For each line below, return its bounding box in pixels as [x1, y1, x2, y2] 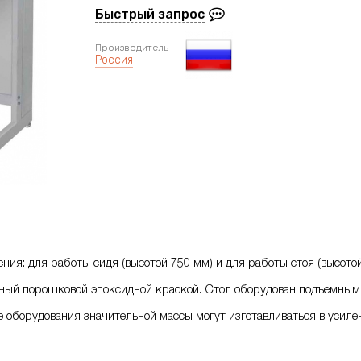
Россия [95, 53, 133, 67]
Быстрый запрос [95, 6, 205, 22]
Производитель [95, 42, 168, 53]
